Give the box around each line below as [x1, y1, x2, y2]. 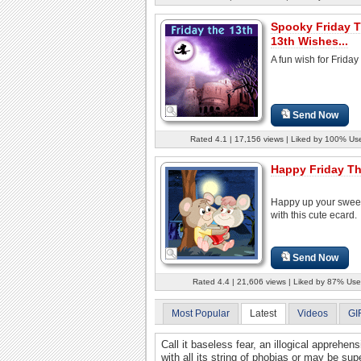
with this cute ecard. [271, 209, 357, 221]
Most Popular [172, 307, 230, 319]
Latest [250, 307, 277, 319]
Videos [297, 307, 328, 319]
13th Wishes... [271, 34, 348, 48]
